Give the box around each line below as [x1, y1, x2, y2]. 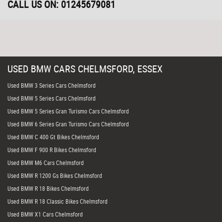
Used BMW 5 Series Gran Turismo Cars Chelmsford [7, 107, 129, 115]
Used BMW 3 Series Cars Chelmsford [7, 81, 96, 89]
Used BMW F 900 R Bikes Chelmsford [7, 146, 96, 154]
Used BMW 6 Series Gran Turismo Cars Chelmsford [7, 120, 129, 128]
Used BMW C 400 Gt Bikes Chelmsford [7, 133, 99, 141]
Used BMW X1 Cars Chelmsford [7, 210, 83, 218]
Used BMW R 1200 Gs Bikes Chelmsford [7, 171, 102, 179]
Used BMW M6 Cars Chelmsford [7, 159, 84, 166]
